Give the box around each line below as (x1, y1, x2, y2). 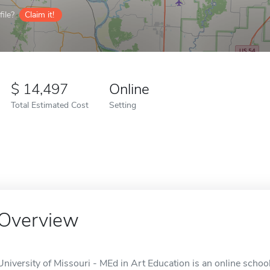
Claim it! (25, 9, 54, 20)
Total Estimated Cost (11, 99, 89, 111)
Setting (109, 99, 136, 111)
